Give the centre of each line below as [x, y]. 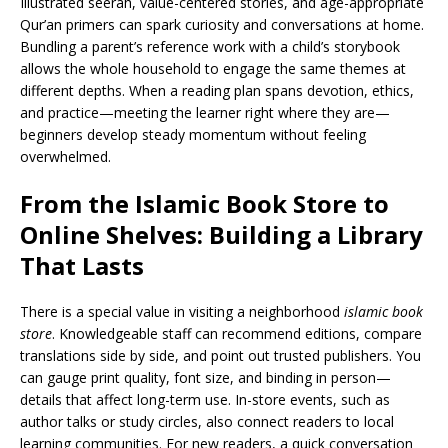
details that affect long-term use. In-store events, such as [205, 399]
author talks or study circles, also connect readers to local [207, 421]
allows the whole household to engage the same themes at [213, 68]
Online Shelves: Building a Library [221, 234]
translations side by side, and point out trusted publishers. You [220, 355]
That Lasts [82, 265]
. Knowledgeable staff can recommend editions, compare [237, 333]
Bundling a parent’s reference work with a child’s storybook [210, 46]
